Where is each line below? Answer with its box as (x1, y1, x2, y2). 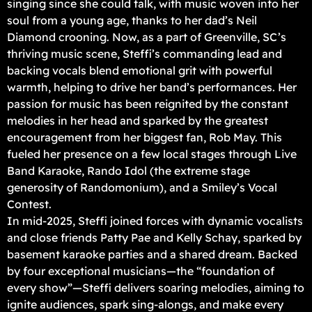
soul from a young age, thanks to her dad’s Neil (7, 13, 257, 28)
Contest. (7, 197, 52, 212)
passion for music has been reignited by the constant (7, 97, 288, 111)
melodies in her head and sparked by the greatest (7, 114, 268, 128)
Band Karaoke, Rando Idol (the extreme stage (7, 164, 250, 178)
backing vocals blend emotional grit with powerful (7, 63, 272, 78)
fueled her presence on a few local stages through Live (7, 147, 297, 162)
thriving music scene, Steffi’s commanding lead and (7, 47, 282, 61)
